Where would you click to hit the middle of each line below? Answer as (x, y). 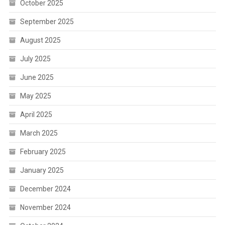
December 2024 (45, 189)
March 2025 (39, 133)
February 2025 (43, 152)
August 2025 (40, 40)
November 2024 (45, 207)
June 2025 (37, 77)
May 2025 (35, 96)
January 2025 (42, 170)
